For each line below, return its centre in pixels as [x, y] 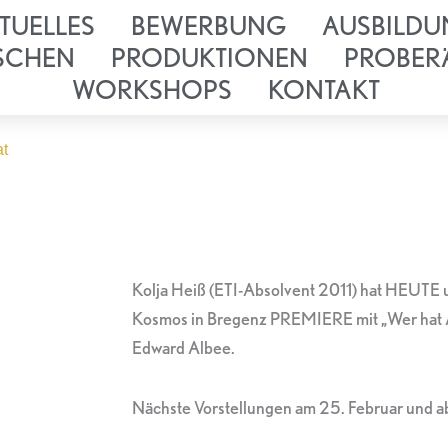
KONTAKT [324, 89]
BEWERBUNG [208, 25]
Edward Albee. [183, 347]
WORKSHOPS [152, 89]
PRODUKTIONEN [209, 57]
